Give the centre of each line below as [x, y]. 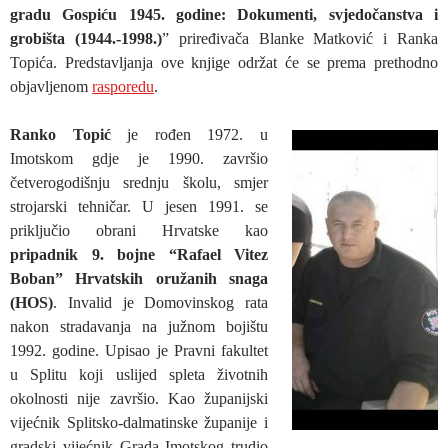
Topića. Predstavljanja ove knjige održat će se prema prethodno [224, 62]
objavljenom [51, 86]
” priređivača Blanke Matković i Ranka [300, 38]
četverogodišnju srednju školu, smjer [139, 182]
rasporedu [123, 86]
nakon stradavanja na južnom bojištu [139, 326]
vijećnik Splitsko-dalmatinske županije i [139, 422]
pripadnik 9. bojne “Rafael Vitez [139, 254]
